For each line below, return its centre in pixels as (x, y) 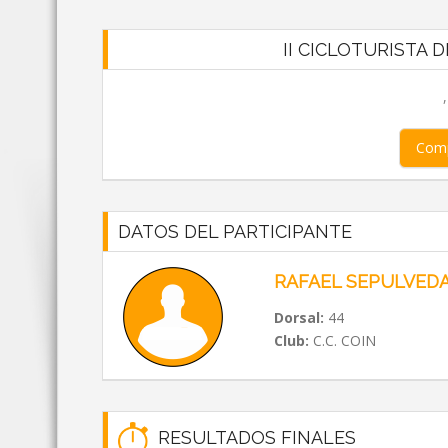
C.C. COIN (342, 340)
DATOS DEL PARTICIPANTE (235, 231)
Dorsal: (298, 317)
